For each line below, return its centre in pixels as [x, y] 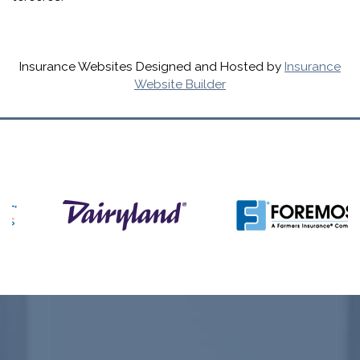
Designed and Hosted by [209, 66]
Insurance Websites [76, 66]
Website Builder [180, 84]
